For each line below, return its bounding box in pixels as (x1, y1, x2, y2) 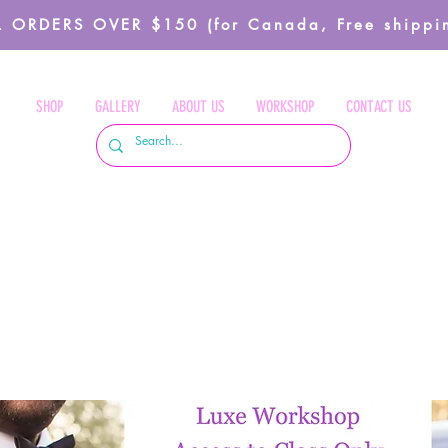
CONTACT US (346, 97, 412, 116)
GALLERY (95, 97, 141, 116)
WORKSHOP (256, 97, 315, 116)
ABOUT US (172, 97, 225, 116)
